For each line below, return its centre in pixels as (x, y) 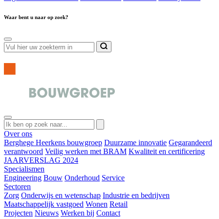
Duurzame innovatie (135, 143)
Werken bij (77, 213)
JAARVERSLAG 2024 (41, 160)
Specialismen (24, 169)
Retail (119, 204)
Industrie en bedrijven (136, 196)
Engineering (23, 178)
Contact (108, 213)
